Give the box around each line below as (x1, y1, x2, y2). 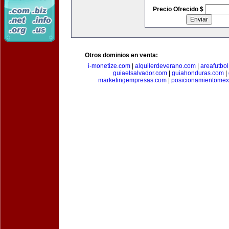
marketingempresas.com (98, 77, 167, 84)
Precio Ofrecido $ (152, 6, 205, 13)
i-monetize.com (88, 62, 130, 70)
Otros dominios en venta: (85, 52, 158, 59)
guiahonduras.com (171, 70, 224, 77)
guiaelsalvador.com (112, 70, 167, 77)
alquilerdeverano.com (135, 62, 196, 70)
